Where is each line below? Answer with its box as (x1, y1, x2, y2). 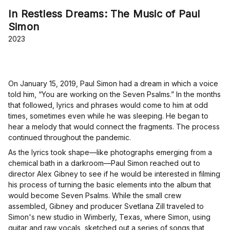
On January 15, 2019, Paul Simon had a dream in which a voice (8, 79, 218, 88)
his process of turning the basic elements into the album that (8, 180, 211, 189)
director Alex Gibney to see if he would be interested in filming (8, 169, 220, 179)
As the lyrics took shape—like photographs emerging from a (8, 148, 212, 157)
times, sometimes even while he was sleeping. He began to (8, 111, 208, 121)
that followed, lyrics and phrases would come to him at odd (8, 101, 208, 110)
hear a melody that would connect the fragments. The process (8, 122, 220, 131)
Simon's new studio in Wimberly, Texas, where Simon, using (8, 213, 210, 222)
